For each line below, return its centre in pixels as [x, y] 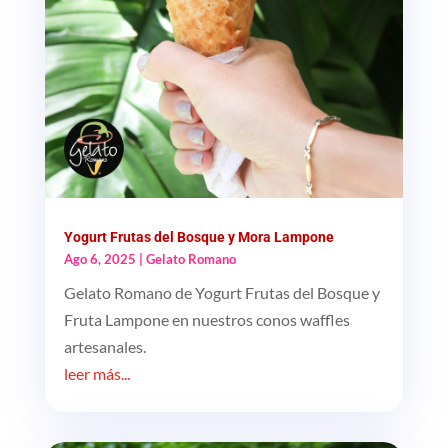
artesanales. [104, 346]
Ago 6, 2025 [99, 258]
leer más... [96, 373]
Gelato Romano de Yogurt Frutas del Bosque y [221, 292]
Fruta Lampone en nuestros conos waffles [206, 319]
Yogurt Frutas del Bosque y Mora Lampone [198, 236]
